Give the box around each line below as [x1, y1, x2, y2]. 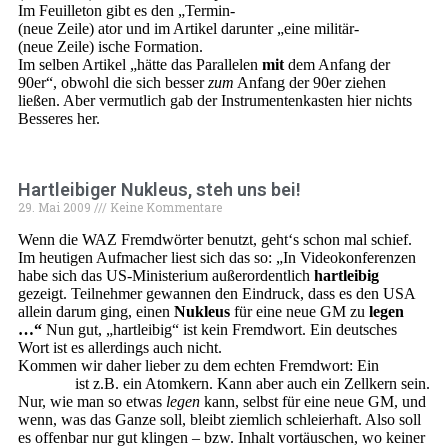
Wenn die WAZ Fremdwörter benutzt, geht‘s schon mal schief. [18, 231, 412, 248]
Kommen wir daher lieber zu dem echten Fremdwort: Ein [18, 357, 379, 374]
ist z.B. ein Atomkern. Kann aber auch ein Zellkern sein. [71, 375, 430, 392]
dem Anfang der [284, 56, 390, 73]
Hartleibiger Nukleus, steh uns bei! [18, 179, 301, 200]
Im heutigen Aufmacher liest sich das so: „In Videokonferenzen [18, 249, 416, 266]
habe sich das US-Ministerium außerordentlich [18, 267, 314, 284]
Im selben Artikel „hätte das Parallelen [18, 56, 262, 73]
